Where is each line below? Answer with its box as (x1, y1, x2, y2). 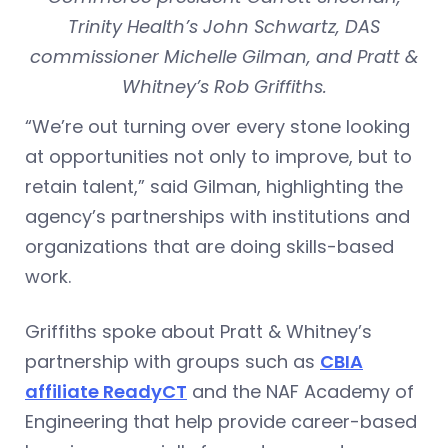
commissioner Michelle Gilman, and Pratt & (29, 43, 419, 69)
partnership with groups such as (25, 348, 320, 374)
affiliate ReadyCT (25, 378, 187, 404)
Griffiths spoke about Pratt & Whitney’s (25, 318, 372, 344)
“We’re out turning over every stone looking (25, 113, 410, 139)
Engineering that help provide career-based (25, 408, 417, 434)
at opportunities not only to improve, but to (25, 143, 412, 169)
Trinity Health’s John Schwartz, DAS (68, 13, 380, 39)
